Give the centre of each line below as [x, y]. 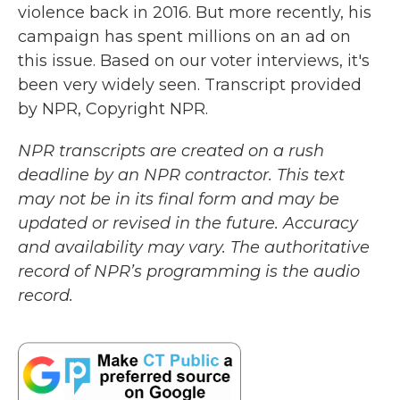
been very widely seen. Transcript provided [190, 85]
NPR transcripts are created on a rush [171, 151]
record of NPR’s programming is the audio [189, 271]
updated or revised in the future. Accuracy [188, 223]
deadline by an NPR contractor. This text [181, 175]
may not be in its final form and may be [179, 199]
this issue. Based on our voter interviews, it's [194, 61]
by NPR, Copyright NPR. [113, 109]
